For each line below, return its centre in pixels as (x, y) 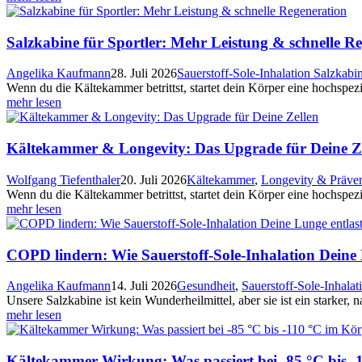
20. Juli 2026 (154, 179)
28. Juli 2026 (144, 74)
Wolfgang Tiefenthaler (63, 179)
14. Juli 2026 (144, 286)
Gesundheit (206, 286)
